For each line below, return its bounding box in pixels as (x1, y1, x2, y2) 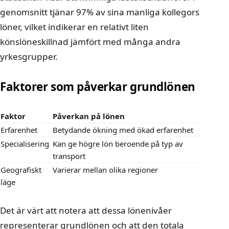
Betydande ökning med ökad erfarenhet (53, 125, 193, 135)
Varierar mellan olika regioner (53, 165, 158, 175)
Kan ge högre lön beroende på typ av (53, 139, 183, 149)
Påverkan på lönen (53, 111, 125, 122)
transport (53, 151, 85, 162)
